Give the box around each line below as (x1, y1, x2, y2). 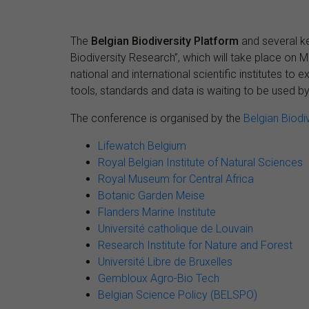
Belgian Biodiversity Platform (91, 34, 239, 48)
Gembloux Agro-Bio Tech (98, 271, 219, 285)
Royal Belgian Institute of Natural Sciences (98, 155, 303, 169)
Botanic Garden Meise (98, 188, 205, 202)
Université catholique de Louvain (98, 221, 253, 235)
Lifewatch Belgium (98, 139, 186, 152)
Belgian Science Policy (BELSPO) (98, 288, 257, 301)
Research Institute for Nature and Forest (98, 238, 292, 252)
